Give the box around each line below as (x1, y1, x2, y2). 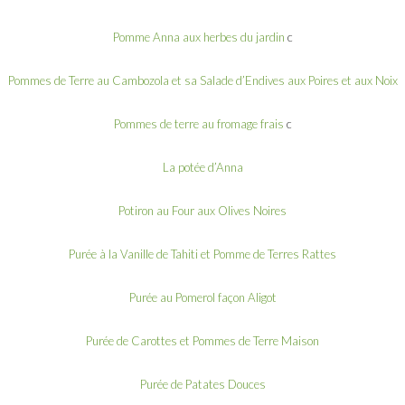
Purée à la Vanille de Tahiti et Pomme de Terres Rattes (69, 246, 336, 261)
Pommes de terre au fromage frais (113, 116, 284, 131)
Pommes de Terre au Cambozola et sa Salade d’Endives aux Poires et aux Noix (7, 72, 398, 88)
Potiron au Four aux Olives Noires (118, 202, 287, 218)
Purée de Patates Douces (139, 376, 266, 391)
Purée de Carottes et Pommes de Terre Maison (86, 333, 319, 348)
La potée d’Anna (162, 159, 243, 174)
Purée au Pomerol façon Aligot (128, 289, 277, 305)
